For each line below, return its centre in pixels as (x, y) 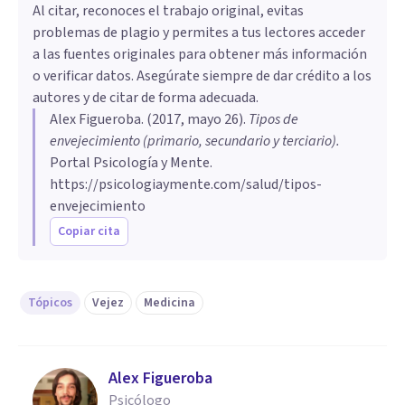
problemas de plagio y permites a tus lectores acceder (199, 32)
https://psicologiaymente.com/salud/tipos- (186, 184)
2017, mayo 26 (195, 119)
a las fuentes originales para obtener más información (200, 54)
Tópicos (50, 302)
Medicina (170, 302)
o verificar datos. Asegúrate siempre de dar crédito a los (202, 75)
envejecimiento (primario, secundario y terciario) (193, 141)
